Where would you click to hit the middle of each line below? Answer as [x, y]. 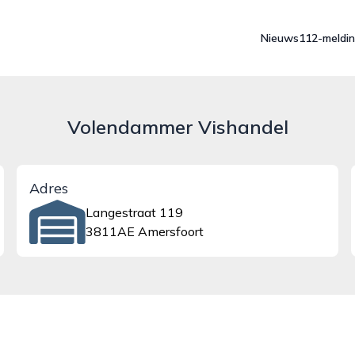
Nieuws [280, 38]
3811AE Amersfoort [144, 231]
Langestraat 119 [134, 212]
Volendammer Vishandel [177, 127]
